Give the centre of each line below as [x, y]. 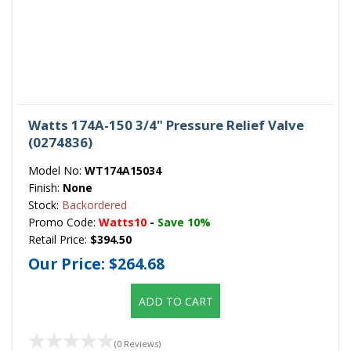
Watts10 [123, 222]
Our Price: [69, 264]
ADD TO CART [175, 302]
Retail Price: [59, 239]
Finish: [45, 187]
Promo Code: [63, 222]
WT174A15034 [123, 170]
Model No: [56, 170]
